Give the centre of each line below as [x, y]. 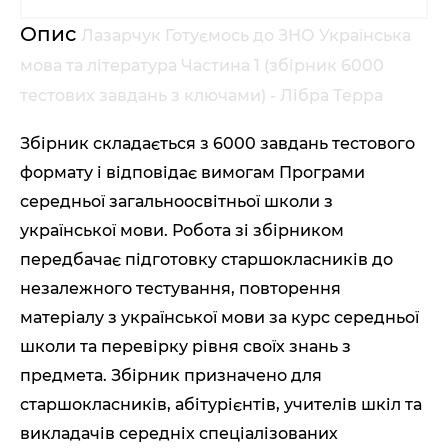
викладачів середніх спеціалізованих [179, 434]
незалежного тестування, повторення [180, 289]
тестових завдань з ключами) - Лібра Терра [201, 96]
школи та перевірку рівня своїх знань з [185, 347]
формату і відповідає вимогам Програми [192, 173]
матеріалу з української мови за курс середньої [219, 318]
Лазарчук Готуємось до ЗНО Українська [246, 36]
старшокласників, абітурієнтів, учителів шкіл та [221, 405]
